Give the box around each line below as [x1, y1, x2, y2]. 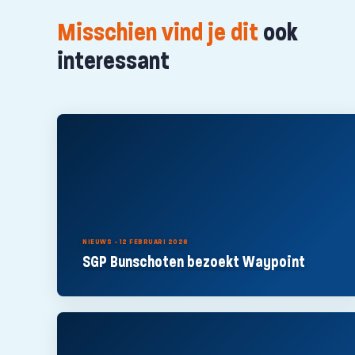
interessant [57, 45, 170, 76]
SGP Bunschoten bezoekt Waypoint [82, 252, 305, 272]
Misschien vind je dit [57, 17, 258, 48]
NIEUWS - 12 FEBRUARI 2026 [82, 236, 189, 247]
